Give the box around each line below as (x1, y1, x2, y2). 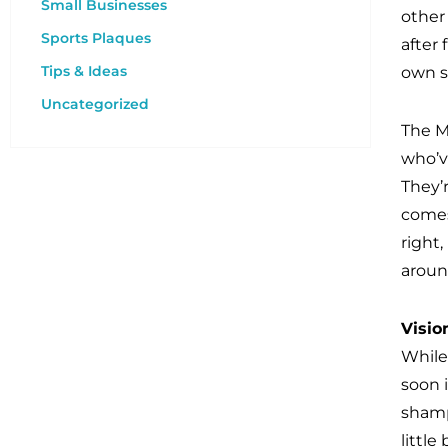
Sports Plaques (41, 29, 151, 47)
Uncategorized (41, 95, 149, 113)
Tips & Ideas (41, 62, 127, 80)
